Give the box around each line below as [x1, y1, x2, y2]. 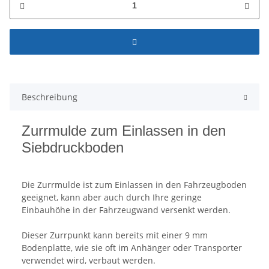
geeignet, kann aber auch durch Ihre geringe [22, 191, 202, 203]
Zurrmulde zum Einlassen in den [22, 122, 226, 139]
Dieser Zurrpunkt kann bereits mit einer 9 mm [22, 229, 208, 241]
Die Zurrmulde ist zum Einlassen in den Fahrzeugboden [22, 178, 247, 190]
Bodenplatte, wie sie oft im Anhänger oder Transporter [22, 241, 242, 253]
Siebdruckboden [22, 139, 124, 156]
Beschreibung [22, 91, 77, 103]
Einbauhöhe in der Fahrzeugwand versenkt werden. [22, 204, 231, 216]
